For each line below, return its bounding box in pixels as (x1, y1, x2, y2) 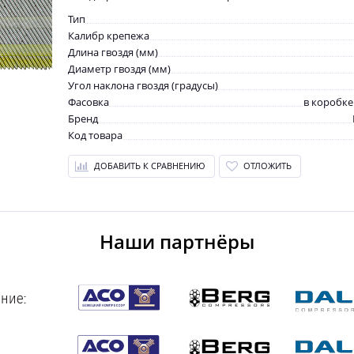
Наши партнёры (100, 228, 254, 254)
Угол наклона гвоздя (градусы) (68, 78, 218, 92)
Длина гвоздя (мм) (68, 45, 158, 59)
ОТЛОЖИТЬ (243, 160, 292, 171)
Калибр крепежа (68, 28, 149, 43)
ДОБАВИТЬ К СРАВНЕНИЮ (94, 160, 205, 171)
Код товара (68, 128, 122, 142)
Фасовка (68, 95, 109, 109)
